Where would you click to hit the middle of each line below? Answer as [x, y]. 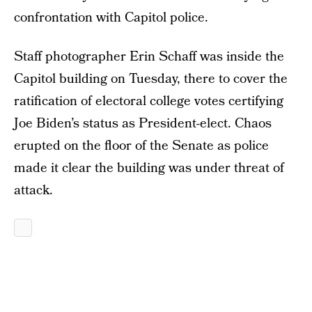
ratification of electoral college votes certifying [149, 101]
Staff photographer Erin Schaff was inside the [149, 57]
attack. [33, 190]
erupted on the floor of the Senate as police [141, 146]
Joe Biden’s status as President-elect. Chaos [143, 124]
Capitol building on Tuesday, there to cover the [151, 79]
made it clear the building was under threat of [149, 168]
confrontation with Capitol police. [111, 18]
